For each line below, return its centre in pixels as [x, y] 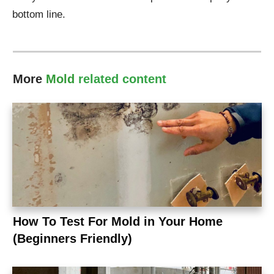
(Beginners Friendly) [72, 239]
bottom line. [39, 15]
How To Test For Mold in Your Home [118, 222]
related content [122, 79]
